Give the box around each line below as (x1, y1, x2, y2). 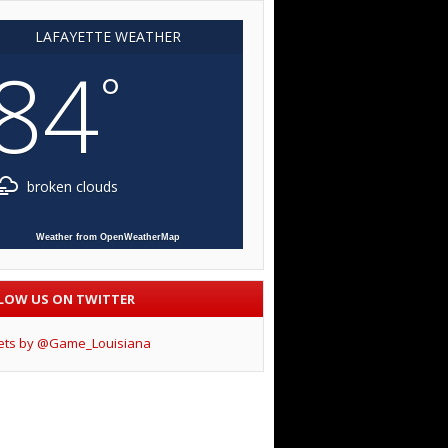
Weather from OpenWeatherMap (35, 232, 180, 243)
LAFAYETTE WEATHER (34, 27, 181, 47)
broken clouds (23, 177, 118, 197)
